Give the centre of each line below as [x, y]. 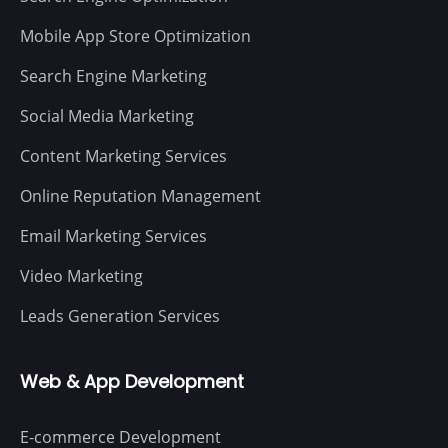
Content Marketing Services [123, 155]
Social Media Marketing [107, 115]
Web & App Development [132, 381]
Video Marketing [81, 275]
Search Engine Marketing [113, 75]
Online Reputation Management [140, 195]
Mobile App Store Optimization [135, 35]
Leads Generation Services [120, 315]
